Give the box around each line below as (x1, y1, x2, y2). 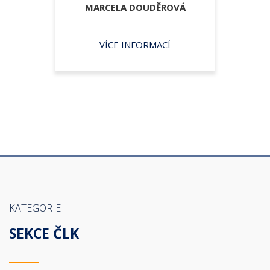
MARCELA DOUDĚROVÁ (84, 1, 186, 13)
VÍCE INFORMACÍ (99, 39, 171, 51)
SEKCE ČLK (9, 224, 79, 243)
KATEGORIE (9, 201, 61, 215)
